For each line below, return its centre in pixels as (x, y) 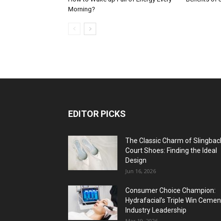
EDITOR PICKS (97, 114)
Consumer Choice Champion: (170, 190)
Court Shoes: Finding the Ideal (171, 150)
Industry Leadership (156, 210)
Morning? (82, 9)
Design (136, 160)
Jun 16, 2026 (141, 171)
